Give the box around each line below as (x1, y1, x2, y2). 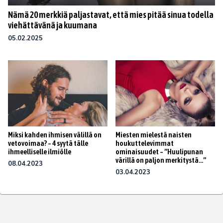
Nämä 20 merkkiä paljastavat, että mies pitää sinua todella (8, 9, 214, 20)
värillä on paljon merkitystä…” (115, 156, 206, 165)
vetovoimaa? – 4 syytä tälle (8, 139, 88, 148)
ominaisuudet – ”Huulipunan (115, 147, 203, 156)
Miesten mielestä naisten (115, 130, 192, 139)
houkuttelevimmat (115, 139, 174, 148)
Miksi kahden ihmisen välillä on (8, 130, 102, 139)
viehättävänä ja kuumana (8, 19, 97, 30)
